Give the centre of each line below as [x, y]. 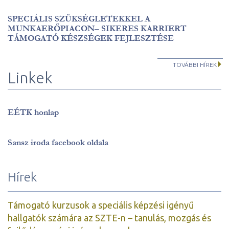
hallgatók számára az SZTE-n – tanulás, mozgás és [109, 217]
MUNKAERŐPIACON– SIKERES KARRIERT [97, 28]
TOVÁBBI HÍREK [195, 64]
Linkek [30, 77]
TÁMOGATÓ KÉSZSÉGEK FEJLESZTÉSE [91, 38]
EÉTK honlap [33, 112]
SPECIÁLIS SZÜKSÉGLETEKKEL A [79, 18]
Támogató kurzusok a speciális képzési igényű [101, 205]
